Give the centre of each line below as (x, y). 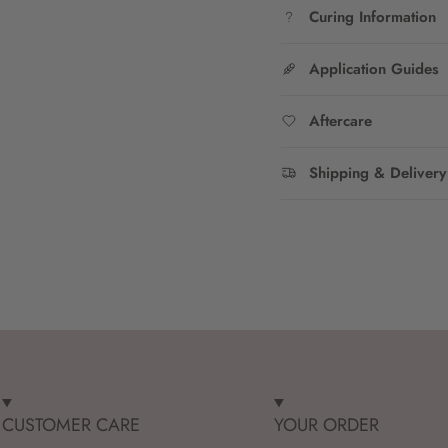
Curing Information (372, 17)
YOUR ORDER (326, 425)
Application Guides (373, 69)
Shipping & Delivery (377, 173)
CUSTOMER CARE (71, 425)
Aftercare (340, 121)
